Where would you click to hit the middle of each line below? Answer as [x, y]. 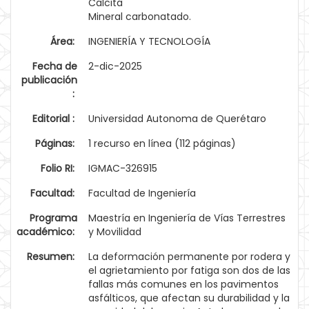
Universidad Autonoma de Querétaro [177, 119]
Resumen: [52, 257]
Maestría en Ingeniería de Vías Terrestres [187, 218]
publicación [49, 80]
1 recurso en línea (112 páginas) [162, 143]
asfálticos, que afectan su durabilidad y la [189, 298]
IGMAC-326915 [123, 168]
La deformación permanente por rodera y [189, 257]
